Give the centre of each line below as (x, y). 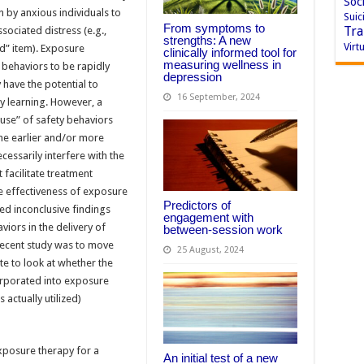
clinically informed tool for (230, 53)
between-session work (223, 230)
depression (192, 77)
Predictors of (197, 206)
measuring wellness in (222, 65)
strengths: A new (207, 41)
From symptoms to (214, 28)
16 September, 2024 (218, 97)
